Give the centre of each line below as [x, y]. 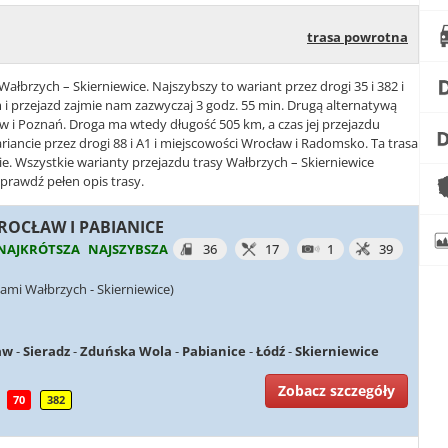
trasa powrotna [357, 37]
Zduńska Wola [126, 351]
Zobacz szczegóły [336, 390]
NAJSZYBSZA [128, 248]
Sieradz [46, 351]
